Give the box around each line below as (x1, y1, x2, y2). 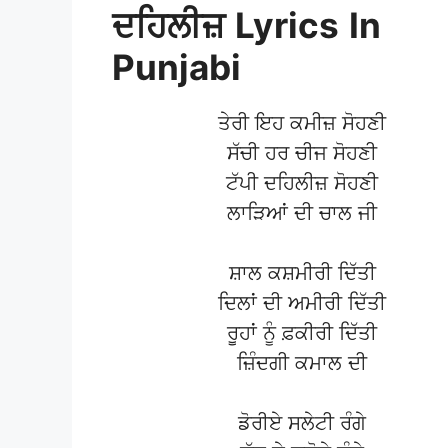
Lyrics (235, 4, 339, 47)
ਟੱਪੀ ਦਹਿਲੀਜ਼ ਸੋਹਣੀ (226, 171, 378, 196)
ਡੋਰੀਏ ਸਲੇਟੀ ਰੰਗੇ (238, 411, 366, 436)
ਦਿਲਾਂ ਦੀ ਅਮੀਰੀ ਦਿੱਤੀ (218, 291, 386, 316)
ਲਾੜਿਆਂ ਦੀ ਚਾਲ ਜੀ (227, 201, 377, 226)
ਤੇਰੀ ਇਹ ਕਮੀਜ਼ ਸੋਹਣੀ (218, 111, 386, 136)
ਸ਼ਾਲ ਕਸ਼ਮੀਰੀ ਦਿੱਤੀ (228, 261, 376, 286)
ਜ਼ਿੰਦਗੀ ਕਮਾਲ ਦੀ (237, 351, 367, 376)
